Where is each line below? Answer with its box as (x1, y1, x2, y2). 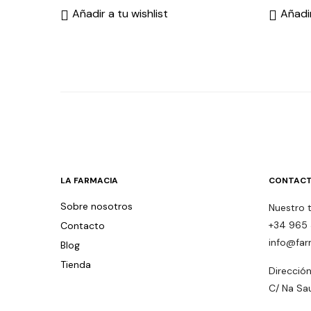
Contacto (60, 219, 105, 233)
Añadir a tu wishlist (72, 6, 168, 21)
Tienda (60, 258, 91, 271)
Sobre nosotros (60, 200, 133, 213)
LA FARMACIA (60, 175, 118, 187)
